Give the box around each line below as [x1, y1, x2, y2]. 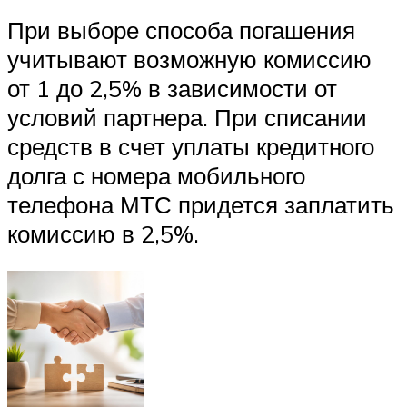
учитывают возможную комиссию [7, 44, 372, 74]
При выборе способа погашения [7, 15, 355, 45]
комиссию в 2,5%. [7, 218, 199, 248]
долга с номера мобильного [7, 160, 305, 190]
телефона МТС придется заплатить [7, 189, 394, 219]
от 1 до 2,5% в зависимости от [7, 73, 337, 103]
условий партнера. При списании [7, 102, 367, 132]
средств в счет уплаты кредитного [7, 131, 374, 161]
